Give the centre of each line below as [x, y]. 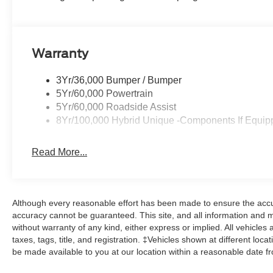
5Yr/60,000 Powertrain [105, 94]
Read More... [60, 152]
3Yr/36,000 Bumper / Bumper [119, 80]
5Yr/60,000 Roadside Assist [116, 107]
